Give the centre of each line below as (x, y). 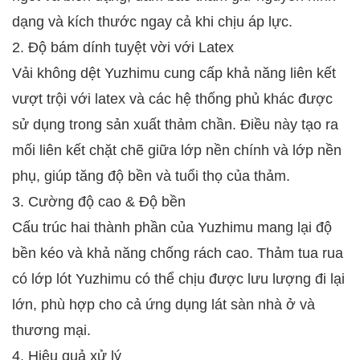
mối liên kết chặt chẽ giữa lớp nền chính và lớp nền (177, 151)
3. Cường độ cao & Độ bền (99, 202)
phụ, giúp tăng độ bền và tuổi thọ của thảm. (151, 176)
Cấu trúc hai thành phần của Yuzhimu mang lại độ (172, 228)
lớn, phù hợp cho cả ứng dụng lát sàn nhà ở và (164, 305)
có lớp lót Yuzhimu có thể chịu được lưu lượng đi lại (178, 279)
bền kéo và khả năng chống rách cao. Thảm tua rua (178, 254)
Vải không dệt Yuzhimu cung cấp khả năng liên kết (174, 74)
